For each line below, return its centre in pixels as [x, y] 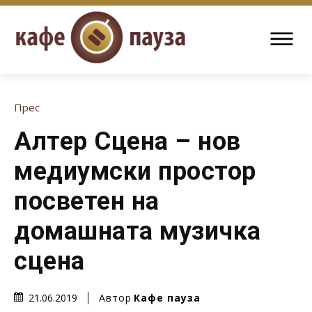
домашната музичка [138, 231]
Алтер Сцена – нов [127, 141]
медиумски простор [135, 171]
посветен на [87, 201]
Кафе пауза [167, 297]
